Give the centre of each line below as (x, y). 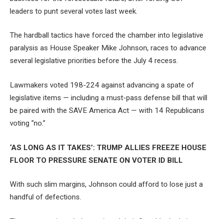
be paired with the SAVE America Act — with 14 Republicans (107, 111)
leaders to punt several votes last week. (74, 11)
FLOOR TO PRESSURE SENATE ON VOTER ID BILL (96, 160)
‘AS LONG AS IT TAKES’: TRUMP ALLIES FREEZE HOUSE (108, 147)
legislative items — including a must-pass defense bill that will (109, 98)
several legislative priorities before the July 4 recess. (94, 61)
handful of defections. (45, 197)
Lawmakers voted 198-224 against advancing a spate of (102, 85)
